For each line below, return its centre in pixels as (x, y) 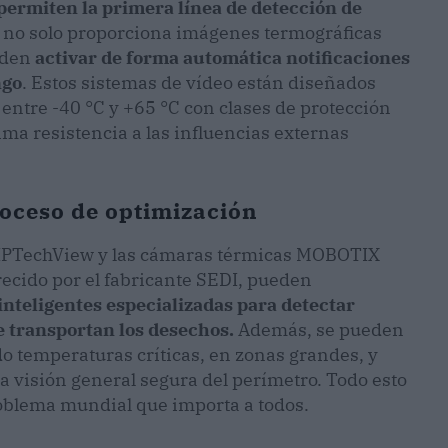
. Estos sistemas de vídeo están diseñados (199, 83)
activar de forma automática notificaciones (222, 58)
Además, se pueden (321, 330)
